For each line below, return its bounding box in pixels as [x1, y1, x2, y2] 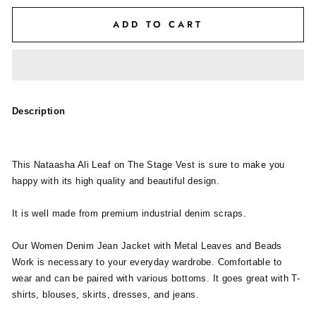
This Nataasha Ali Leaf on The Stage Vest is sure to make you [12, 159, 285, 170]
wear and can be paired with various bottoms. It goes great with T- [12, 273, 300, 284]
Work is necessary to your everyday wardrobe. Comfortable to [12, 257, 282, 267]
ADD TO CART [113, 18, 203, 31]
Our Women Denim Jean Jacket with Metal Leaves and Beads [12, 241, 282, 251]
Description [12, 106, 66, 116]
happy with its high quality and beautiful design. [12, 176, 220, 186]
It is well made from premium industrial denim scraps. [12, 208, 246, 219]
